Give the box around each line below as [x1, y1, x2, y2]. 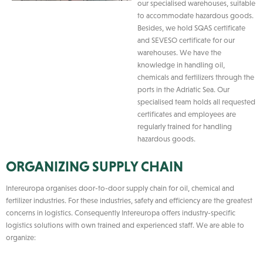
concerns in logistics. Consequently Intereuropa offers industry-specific [6, 208, 235, 217]
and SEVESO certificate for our [137, 35, 235, 45]
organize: [6, 232, 36, 242]
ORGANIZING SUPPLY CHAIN [6, 158, 183, 174]
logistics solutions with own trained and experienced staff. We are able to [6, 220, 244, 230]
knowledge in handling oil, [137, 60, 225, 69]
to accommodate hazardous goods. [137, 11, 254, 20]
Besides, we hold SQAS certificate [137, 23, 245, 32]
